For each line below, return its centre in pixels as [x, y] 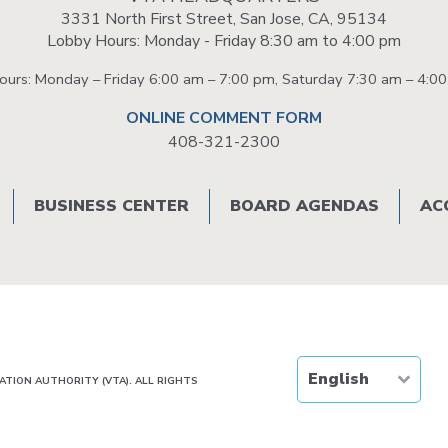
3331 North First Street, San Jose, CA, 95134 [224, 18]
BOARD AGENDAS [304, 205]
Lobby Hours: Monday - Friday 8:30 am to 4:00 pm [224, 40]
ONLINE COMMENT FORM [224, 117]
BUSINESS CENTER [111, 205]
